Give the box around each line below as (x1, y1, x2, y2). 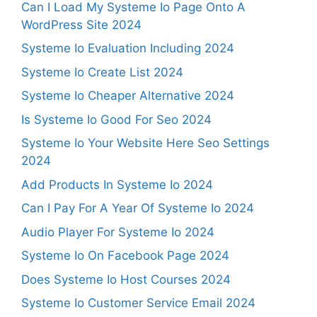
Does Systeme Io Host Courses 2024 (21, 272, 231, 287)
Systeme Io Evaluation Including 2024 (21, 41, 234, 55)
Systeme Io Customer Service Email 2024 (21, 296, 255, 310)
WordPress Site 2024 (21, 17, 142, 32)
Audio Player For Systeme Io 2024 (21, 224, 214, 239)
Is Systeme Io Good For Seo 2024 (21, 112, 212, 127)
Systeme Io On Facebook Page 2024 (21, 248, 229, 263)
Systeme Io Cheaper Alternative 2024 (21, 88, 234, 103)
